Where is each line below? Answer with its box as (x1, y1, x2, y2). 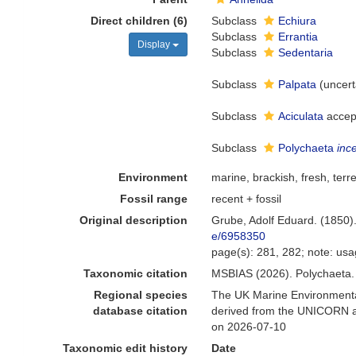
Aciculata (278, 110, 324, 122)
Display (137, 39, 173, 50)
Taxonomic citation (83, 267, 188, 280)
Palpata (278, 78, 317, 91)
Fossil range (120, 192, 188, 205)
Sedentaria (278, 46, 334, 59)
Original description (79, 214, 188, 226)
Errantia (278, 30, 319, 43)
